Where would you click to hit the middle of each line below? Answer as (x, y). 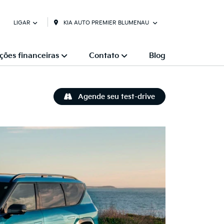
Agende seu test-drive (115, 96)
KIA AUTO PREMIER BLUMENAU (106, 22)
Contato (104, 55)
